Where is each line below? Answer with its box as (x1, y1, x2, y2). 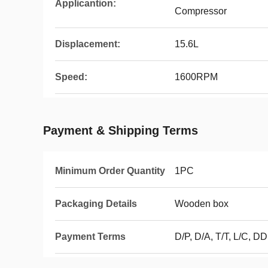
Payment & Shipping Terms (43, 124, 198, 137)
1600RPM (175, 72, 218, 82)
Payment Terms (55, 232, 126, 242)
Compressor (175, 6, 227, 16)
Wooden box (175, 199, 229, 209)
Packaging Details (55, 199, 137, 209)
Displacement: (55, 39, 120, 49)
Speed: (55, 72, 87, 82)
